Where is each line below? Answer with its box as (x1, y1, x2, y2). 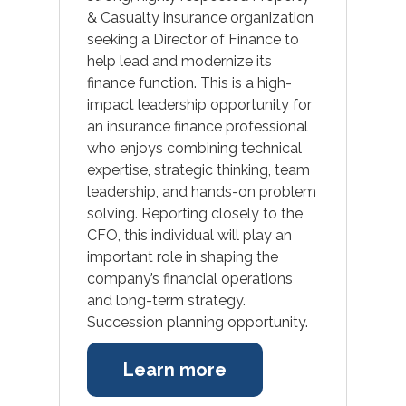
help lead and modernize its (86, 52, 272, 70)
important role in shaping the (86, 247, 278, 266)
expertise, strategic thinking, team (86, 160, 310, 179)
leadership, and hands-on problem (86, 182, 316, 200)
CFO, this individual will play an (86, 226, 292, 244)
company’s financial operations (86, 269, 293, 287)
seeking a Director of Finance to (86, 30, 299, 48)
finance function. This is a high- (86, 73, 292, 92)
